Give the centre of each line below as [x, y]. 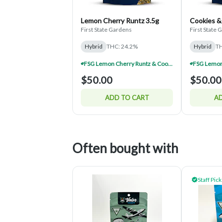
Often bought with [125, 148]
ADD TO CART [127, 97]
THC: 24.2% [122, 46]
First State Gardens [106, 29]
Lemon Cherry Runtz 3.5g [120, 20]
